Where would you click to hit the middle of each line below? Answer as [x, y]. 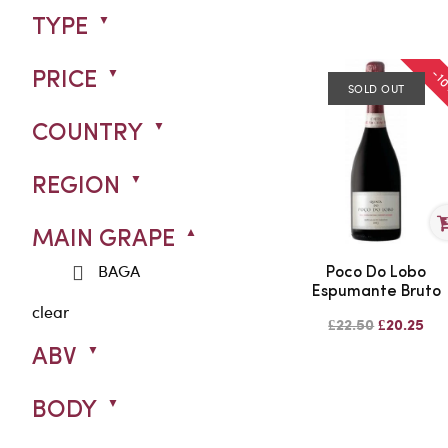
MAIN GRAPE [103, 239]
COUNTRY [87, 133]
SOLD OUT [376, 89]
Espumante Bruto [376, 291]
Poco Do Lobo [376, 272]
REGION [76, 186]
